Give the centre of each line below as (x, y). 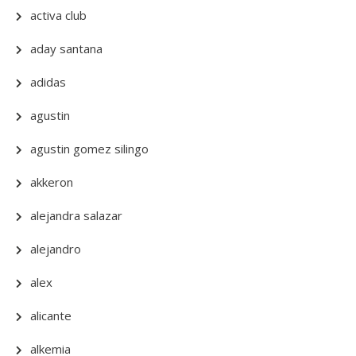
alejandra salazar (76, 215)
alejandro (56, 249)
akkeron (52, 182)
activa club (58, 15)
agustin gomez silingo (89, 149)
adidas (48, 82)
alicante (51, 315)
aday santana (66, 48)
